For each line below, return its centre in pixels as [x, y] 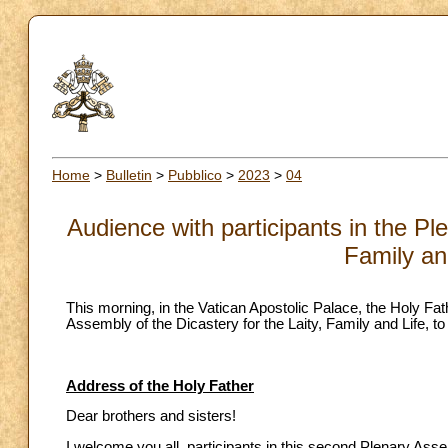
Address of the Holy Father [160, 385]
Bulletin [129, 174]
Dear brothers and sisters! [151, 416]
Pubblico [195, 174]
